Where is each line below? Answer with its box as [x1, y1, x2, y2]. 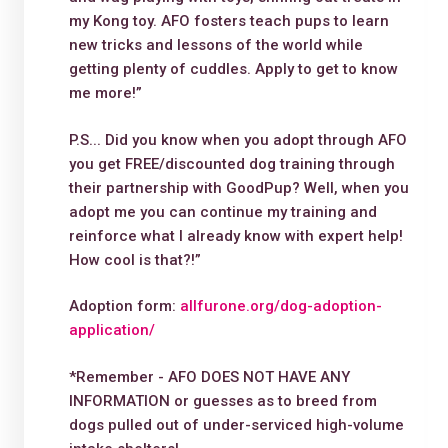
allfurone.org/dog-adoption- [179, 297, 382, 316]
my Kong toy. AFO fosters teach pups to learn [68, 12, 389, 31]
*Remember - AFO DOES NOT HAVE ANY [68, 367, 350, 386]
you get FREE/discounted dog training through [68, 154, 395, 173]
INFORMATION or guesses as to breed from [68, 391, 377, 410]
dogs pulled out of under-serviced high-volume [68, 415, 404, 434]
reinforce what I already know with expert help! [68, 226, 403, 245]
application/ [68, 321, 155, 340]
